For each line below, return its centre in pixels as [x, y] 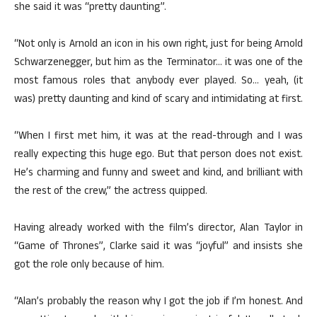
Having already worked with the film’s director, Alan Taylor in [158, 229]
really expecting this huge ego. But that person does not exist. [158, 155]
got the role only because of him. [89, 266]
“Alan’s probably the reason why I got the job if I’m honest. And [158, 302]
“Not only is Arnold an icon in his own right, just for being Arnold [158, 45]
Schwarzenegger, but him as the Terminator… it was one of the [158, 63]
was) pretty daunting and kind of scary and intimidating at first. [158, 100]
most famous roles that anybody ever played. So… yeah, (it [158, 82]
